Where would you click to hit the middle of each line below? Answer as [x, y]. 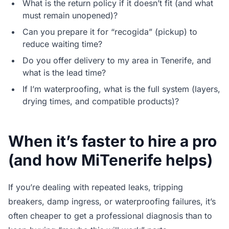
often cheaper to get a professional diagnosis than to [110, 216]
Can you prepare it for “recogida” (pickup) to [110, 32]
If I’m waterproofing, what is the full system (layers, [121, 89]
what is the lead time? [64, 73]
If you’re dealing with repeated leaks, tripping [96, 187]
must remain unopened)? [70, 16]
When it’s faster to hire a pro [112, 141]
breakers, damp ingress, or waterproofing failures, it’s [112, 202]
